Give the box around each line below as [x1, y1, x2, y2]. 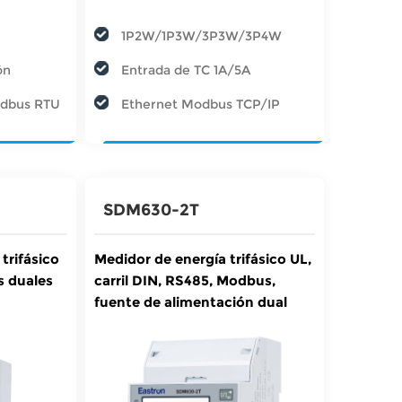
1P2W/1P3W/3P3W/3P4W [120, 27, 282, 44]
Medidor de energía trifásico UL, [93, 249, 311, 267]
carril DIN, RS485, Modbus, [93, 271, 275, 289]
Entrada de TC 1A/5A [120, 61, 250, 78]
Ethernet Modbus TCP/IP [120, 95, 280, 112]
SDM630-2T [102, 199, 199, 220]
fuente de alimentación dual [93, 293, 287, 310]
